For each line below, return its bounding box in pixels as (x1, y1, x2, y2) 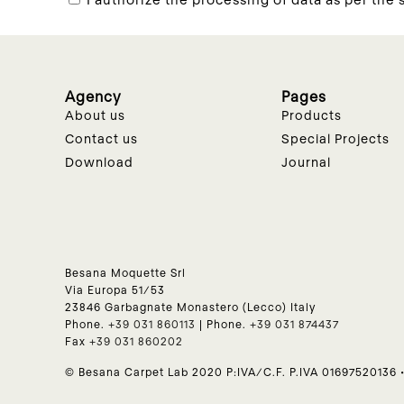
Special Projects (281, 130, 390, 146)
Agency (65, 87, 122, 105)
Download (65, 153, 133, 170)
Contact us (65, 130, 138, 146)
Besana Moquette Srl (65, 265, 186, 279)
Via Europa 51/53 (65, 282, 165, 296)
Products (281, 106, 342, 123)
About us (65, 106, 125, 123)
